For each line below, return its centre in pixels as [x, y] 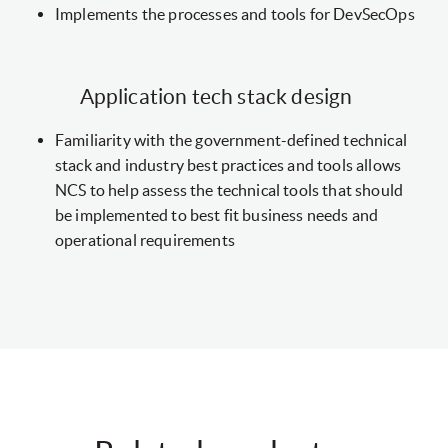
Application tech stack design [216, 97]
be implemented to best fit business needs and [217, 215]
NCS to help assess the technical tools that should [229, 190]
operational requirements [145, 240]
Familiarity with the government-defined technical [231, 140]
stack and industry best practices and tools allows [228, 165]
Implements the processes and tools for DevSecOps [235, 14]
